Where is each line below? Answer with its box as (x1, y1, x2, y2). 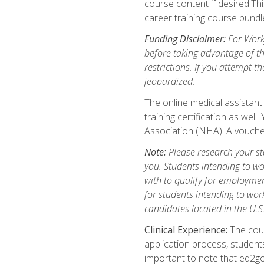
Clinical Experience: (144, 223, 227, 236)
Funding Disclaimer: (144, 32, 226, 45)
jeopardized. (144, 74, 195, 88)
